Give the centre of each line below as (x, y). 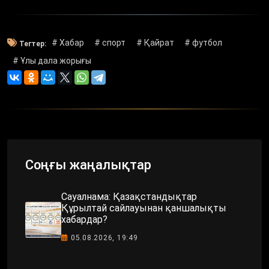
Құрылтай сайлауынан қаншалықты (144, 208)
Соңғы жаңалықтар (88, 165)
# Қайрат (155, 43)
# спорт (110, 43)
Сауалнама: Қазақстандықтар (129, 196)
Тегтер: (33, 44)
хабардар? (84, 219)
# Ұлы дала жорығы (52, 61)
